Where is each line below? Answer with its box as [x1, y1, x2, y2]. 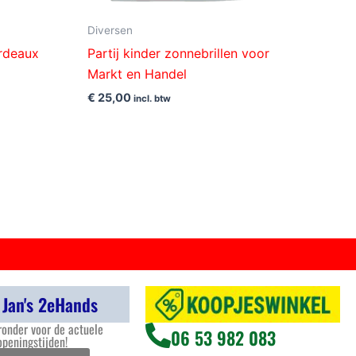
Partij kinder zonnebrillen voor [87, 45, 270, 62]
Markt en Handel [87, 66, 188, 83]
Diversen [87, 24, 133, 37]
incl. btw [133, 93, 172, 105]
